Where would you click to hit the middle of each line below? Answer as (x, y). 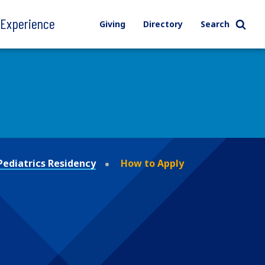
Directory (163, 24)
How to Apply (152, 163)
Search (215, 24)
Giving (112, 24)
